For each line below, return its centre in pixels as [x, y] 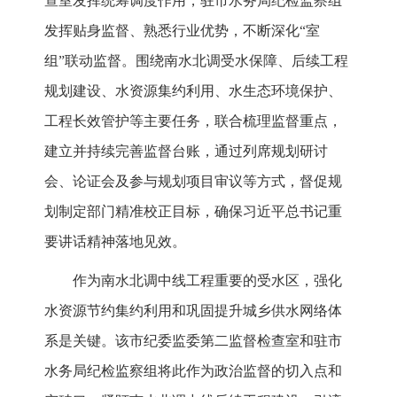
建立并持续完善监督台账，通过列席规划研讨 [186, 152]
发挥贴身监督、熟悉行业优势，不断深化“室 [182, 31]
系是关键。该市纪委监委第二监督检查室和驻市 [193, 341]
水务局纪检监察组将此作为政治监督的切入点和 [193, 371]
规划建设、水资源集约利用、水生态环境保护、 [193, 91]
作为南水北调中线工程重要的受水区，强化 [207, 281]
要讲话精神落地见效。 [115, 242]
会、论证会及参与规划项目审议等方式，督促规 [193, 182]
